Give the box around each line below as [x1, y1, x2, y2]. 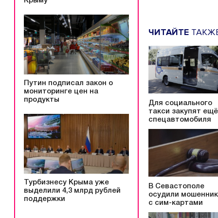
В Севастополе [148, 183, 204, 190]
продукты [24, 96, 59, 103]
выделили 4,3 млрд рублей [24, 187, 121, 194]
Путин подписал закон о [24, 80, 113, 87]
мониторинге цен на [24, 88, 98, 95]
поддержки [24, 195, 65, 202]
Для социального [148, 99, 212, 107]
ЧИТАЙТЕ [148, 26, 189, 37]
